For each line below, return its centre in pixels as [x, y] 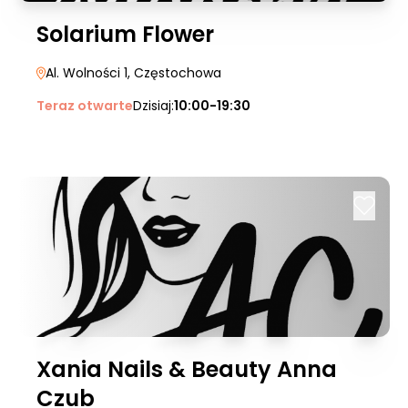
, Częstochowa [174, 73]
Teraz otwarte [85, 106]
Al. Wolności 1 [87, 73]
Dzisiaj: [153, 106]
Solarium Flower [125, 34]
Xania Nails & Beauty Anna [187, 369]
